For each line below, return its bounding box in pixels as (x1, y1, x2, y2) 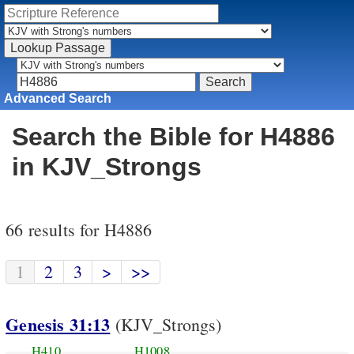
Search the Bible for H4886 (12, 122, 335, 152)
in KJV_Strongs (12, 153, 201, 182)
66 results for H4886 (6, 218, 153, 242)
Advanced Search (4, 91, 112, 105)
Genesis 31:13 (6, 311, 111, 338)
